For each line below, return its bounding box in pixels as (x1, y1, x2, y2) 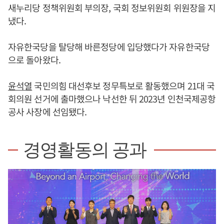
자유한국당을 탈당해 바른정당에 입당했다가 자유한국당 (8, 40, 209, 53)
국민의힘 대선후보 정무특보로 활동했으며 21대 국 (32, 79, 215, 92)
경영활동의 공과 (23, 140, 146, 160)
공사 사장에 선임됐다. (8, 105, 87, 118)
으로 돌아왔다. (8, 53, 60, 66)
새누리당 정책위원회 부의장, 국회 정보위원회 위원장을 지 (8, 1, 216, 14)
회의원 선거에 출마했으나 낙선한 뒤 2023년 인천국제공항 (8, 92, 216, 105)
